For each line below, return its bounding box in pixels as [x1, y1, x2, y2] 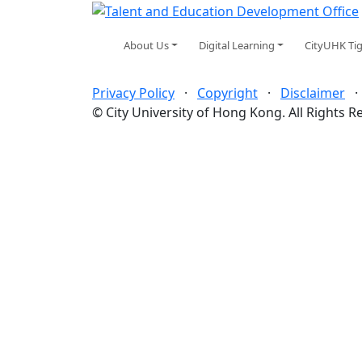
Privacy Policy [92, 83, 175, 102]
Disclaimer [280, 83, 345, 102]
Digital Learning [199, 37, 276, 53]
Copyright [197, 83, 258, 102]
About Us [124, 37, 169, 53]
